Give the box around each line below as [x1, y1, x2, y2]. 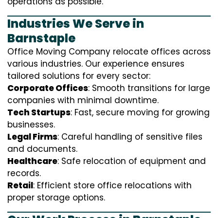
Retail [7, 180, 33, 192]
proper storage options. [7, 192, 105, 204]
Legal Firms [7, 131, 57, 143]
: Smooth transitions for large [88, 82, 210, 94]
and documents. [7, 143, 77, 155]
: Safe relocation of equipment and [57, 155, 206, 167]
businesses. [7, 119, 55, 131]
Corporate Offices [7, 82, 88, 94]
